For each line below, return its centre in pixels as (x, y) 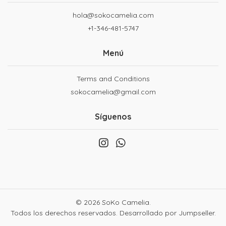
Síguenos (113, 116)
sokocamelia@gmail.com (113, 92)
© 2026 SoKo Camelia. (113, 202)
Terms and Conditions (113, 78)
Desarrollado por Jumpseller (167, 213)
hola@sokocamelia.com (113, 15)
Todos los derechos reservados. (65, 213)
